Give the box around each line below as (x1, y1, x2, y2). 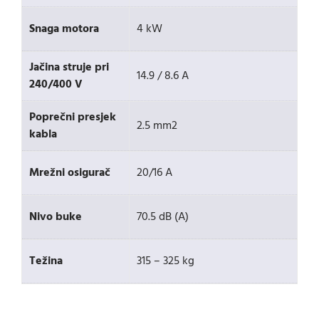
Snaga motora (29, 20, 99, 38)
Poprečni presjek (29, 108, 116, 127)
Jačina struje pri (29, 58, 109, 77)
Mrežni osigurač (29, 164, 110, 182)
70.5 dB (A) (137, 208, 189, 226)
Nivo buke (29, 208, 82, 226)
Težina (29, 252, 63, 271)
